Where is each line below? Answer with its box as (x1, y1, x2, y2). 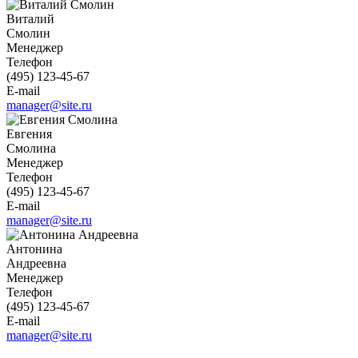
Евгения (6, 126, 55, 141)
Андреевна (6, 256, 66, 270)
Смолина (6, 141, 56, 155)
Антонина (6, 241, 66, 256)
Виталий (6, 11, 58, 26)
